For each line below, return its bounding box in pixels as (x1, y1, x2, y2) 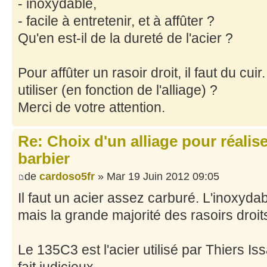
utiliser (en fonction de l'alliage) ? (18, 82, 218, 98)
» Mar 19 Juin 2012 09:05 (95, 170, 219, 182)
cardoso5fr (39, 170, 95, 182)
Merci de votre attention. (18, 100, 165, 116)
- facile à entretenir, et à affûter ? (18, 13, 215, 29)
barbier (18, 150, 70, 168)
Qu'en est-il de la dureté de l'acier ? (18, 30, 233, 46)
